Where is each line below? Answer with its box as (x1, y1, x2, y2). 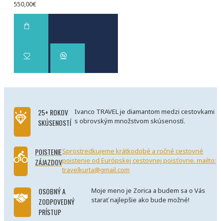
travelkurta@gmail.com (62, 165, 130, 174)
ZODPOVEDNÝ (38, 196, 75, 207)
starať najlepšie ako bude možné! (91, 195, 189, 204)
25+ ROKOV (37, 107, 68, 117)
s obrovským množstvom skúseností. (74, 116, 185, 125)
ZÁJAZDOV (35, 156, 62, 167)
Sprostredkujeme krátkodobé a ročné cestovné (62, 146, 203, 155)
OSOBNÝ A (38, 185, 66, 196)
